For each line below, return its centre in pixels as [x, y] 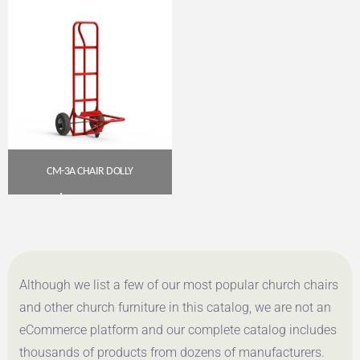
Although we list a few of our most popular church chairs [179, 284]
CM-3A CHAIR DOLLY [90, 171]
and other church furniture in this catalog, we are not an [175, 307]
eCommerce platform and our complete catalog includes [178, 329]
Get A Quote [96, 251]
